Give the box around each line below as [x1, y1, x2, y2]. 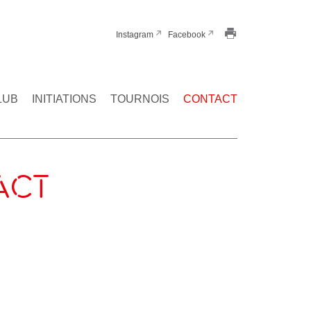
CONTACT [183, 93, 237, 105]
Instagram [116, 30, 153, 40]
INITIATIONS [32, 93, 96, 105]
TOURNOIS [110, 93, 169, 105]
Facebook [168, 30, 205, 40]
